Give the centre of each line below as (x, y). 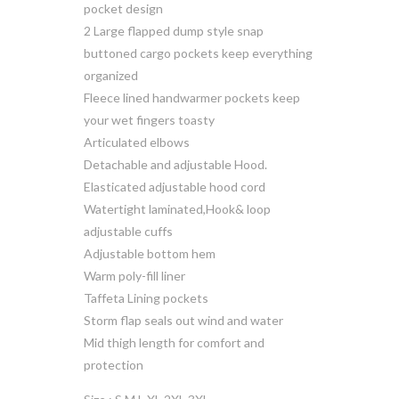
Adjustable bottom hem (150, 254)
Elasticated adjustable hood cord (175, 187)
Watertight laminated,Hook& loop (177, 209)
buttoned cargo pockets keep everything (198, 53)
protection (114, 365)
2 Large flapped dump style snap (174, 31)
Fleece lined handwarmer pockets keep (192, 98)
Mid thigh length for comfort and (174, 343)
